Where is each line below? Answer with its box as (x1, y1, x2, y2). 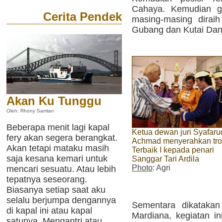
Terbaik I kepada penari (132, 146, 214, 155)
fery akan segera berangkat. (6, 133, 117, 143)
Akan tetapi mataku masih (6, 143, 109, 153)
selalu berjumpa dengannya (6, 195, 116, 205)
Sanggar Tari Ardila (132, 155, 199, 164)
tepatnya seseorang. (6, 174, 87, 184)
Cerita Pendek (43, 10, 122, 23)
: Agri (153, 164, 170, 172)
